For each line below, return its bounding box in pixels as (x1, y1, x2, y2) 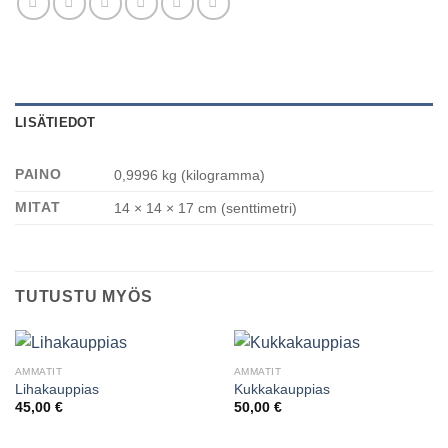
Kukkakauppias (233, 381, 330, 397)
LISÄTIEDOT (15, 114, 96, 130)
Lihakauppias (14, 381, 99, 397)
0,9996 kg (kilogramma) (114, 166, 266, 183)
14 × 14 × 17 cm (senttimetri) (114, 199, 298, 216)
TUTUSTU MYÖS (15, 287, 153, 305)
